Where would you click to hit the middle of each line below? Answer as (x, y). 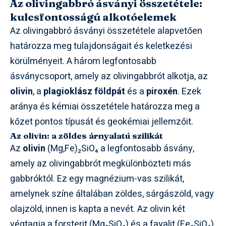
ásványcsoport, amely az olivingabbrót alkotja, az (109, 76)
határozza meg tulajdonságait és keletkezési (101, 46)
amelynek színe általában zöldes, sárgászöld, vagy (112, 194)
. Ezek (189, 91)
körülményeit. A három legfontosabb (83, 61)
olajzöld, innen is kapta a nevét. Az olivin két (98, 209)
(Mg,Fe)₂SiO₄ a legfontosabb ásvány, (120, 148)
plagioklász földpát (84, 91)
